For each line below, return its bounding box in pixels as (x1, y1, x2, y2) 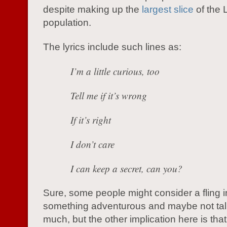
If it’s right (70, 113, 111, 126)
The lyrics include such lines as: (43, 42, 181, 52)
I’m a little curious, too (70, 65, 160, 78)
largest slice (142, 4, 194, 15)
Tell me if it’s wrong (70, 89, 147, 102)
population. (43, 17, 91, 28)
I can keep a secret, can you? (70, 162, 182, 175)
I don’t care (70, 138, 115, 150)
